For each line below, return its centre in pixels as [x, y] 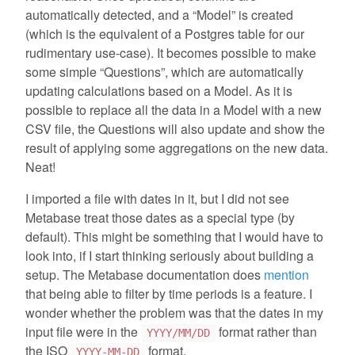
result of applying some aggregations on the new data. [177, 148]
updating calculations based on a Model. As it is [159, 91]
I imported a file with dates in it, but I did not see [157, 199]
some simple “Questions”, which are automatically [164, 72]
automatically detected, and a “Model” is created [159, 15]
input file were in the [83, 332]
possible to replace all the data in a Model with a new [174, 110]
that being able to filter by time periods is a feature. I [169, 294]
